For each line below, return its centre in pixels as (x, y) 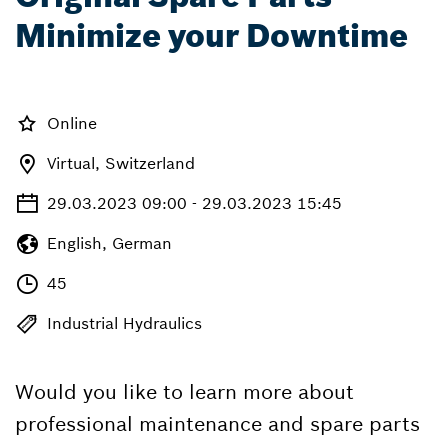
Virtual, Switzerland (121, 163)
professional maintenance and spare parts (217, 423)
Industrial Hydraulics (124, 323)
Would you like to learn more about (184, 391)
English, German (109, 243)
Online (72, 123)
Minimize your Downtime (211, 36)
